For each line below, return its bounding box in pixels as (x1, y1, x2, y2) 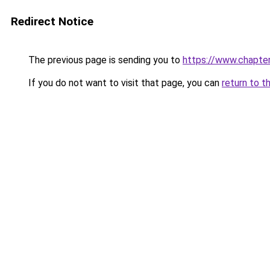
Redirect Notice (11, 14, 93, 28)
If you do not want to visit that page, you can (26, 77, 222, 89)
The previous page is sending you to (26, 54, 183, 66)
